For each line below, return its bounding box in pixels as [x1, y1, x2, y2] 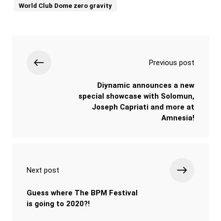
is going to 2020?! [27, 199, 90, 208]
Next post [27, 165, 59, 175]
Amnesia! [161, 113, 194, 122]
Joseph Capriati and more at [92, 102, 194, 111]
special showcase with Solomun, [78, 91, 194, 101]
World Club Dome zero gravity [19, 1, 112, 9]
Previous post [149, 58, 194, 67]
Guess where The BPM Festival [27, 188, 138, 197]
